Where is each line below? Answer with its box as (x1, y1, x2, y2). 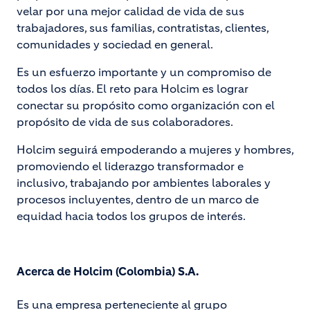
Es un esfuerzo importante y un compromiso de (17, 65, 271, 79)
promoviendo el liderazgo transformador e (17, 159, 244, 173)
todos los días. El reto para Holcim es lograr (17, 82, 248, 95)
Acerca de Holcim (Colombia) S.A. (17, 264, 199, 278)
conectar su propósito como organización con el (17, 98, 275, 112)
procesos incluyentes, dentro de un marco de (17, 192, 259, 206)
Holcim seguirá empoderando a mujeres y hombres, (17, 143, 293, 156)
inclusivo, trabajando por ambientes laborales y (17, 176, 271, 190)
